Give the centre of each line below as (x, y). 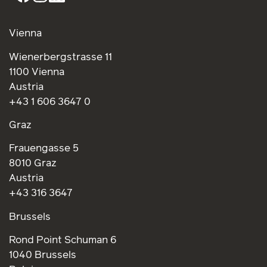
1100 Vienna (37, 72)
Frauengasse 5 (44, 149)
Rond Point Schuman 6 (63, 241)
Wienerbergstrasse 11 (60, 57)
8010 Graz (33, 164)
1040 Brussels (43, 256)
